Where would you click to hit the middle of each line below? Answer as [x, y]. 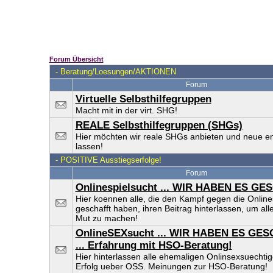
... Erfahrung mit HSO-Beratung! [154, 245]
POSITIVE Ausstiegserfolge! [111, 160]
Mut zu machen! [106, 218]
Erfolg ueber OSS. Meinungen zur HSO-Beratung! [171, 266]
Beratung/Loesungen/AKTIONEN [118, 72]
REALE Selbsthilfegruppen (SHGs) [159, 125]
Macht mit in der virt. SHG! [126, 110]
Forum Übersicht [76, 59]
